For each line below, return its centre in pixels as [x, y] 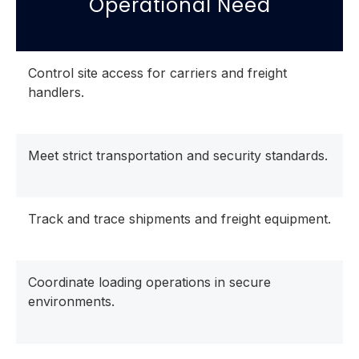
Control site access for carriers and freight [157, 73]
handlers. [56, 92]
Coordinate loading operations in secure [149, 282]
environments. [71, 302]
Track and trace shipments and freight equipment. [179, 219]
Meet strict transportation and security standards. [178, 155]
